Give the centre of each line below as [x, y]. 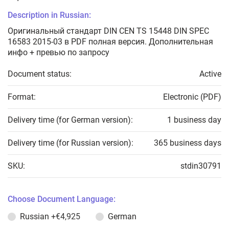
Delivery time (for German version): [70, 120]
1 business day [194, 120]
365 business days [188, 143]
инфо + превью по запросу [59, 52]
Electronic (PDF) [192, 97]
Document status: [40, 74]
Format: [22, 97]
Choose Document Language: [62, 199]
